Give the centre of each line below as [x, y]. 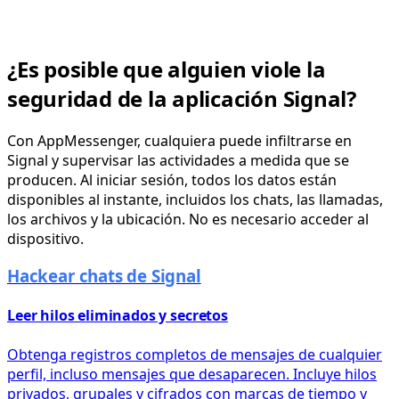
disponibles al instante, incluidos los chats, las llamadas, [195, 199]
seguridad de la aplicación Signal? [182, 98]
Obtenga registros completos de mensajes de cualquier [195, 354]
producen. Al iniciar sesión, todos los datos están [172, 179]
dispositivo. [45, 238]
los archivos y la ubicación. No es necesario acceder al [188, 219]
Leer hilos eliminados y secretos [118, 316]
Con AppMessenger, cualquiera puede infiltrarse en [179, 140]
